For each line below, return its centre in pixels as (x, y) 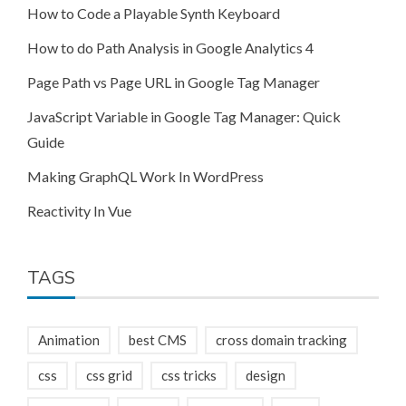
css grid (109, 375)
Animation (69, 339)
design (266, 375)
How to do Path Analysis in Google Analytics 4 (170, 47)
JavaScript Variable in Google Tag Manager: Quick (184, 116)
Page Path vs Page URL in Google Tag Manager (174, 82)
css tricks (189, 375)
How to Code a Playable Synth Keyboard (154, 13)
